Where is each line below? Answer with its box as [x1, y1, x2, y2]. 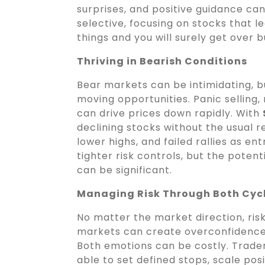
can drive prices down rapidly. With [77, 106, 263, 120]
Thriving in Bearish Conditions [77, 54, 247, 68]
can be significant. [77, 163, 172, 177]
